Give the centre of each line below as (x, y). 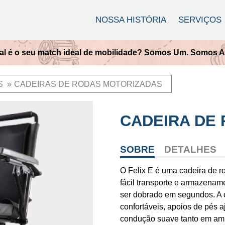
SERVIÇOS (200, 20)
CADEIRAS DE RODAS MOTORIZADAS (88, 84)
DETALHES (190, 149)
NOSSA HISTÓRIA (131, 20)
